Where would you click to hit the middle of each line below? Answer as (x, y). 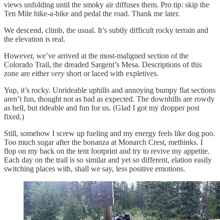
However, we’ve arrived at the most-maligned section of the (96, 55)
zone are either (27, 73)
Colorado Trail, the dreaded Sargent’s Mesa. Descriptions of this (103, 64)
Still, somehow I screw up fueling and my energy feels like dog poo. (110, 133)
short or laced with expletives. (111, 73)
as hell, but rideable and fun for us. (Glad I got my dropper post (102, 108)
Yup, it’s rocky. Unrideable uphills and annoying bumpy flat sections (110, 90)
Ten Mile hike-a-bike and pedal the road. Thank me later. (92, 13)
